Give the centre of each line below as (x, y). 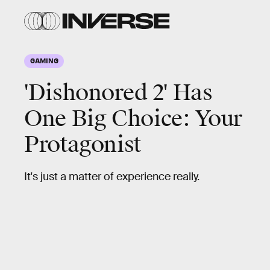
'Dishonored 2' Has (118, 93)
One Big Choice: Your (133, 119)
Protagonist (83, 145)
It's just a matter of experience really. (113, 177)
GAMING (44, 60)
